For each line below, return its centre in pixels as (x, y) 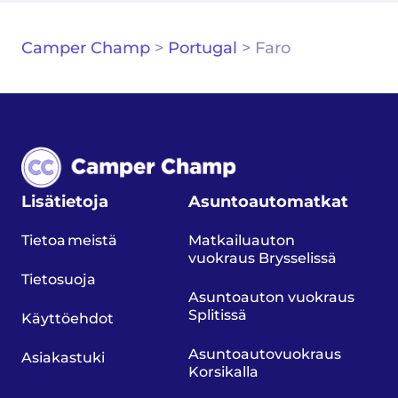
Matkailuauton (242, 240)
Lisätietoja (65, 201)
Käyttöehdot (68, 318)
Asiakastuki (63, 357)
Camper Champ (86, 48)
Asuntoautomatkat (268, 201)
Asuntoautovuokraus (265, 354)
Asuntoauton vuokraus (271, 297)
